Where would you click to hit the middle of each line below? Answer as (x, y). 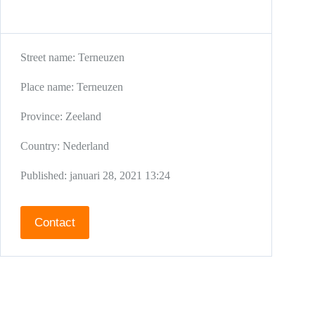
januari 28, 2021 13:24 (120, 175)
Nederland (86, 146)
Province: (43, 116)
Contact (55, 222)
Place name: (49, 87)
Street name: (49, 57)
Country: (41, 146)
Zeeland (83, 116)
